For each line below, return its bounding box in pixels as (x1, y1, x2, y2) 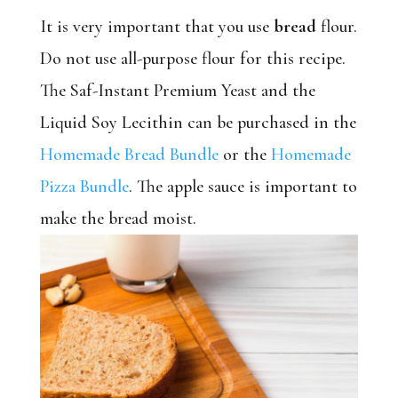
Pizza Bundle (39, 176, 129, 198)
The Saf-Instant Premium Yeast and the (39, 80, 315, 102)
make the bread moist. (39, 208, 201, 230)
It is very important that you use (39, 16, 274, 38)
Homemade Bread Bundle (39, 144, 219, 166)
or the (218, 144, 271, 166)
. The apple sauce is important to (128, 176, 357, 198)
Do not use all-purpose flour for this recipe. (39, 48, 346, 70)
